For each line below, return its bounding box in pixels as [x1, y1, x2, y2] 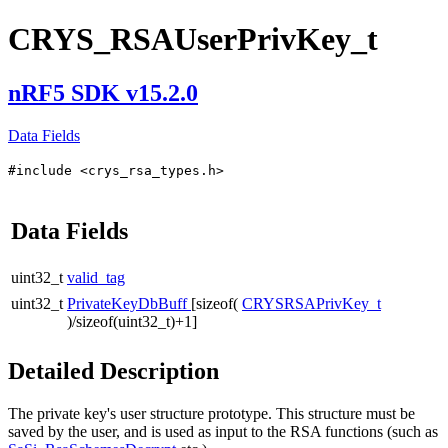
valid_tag [67, 268, 125, 286]
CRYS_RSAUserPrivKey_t [8, 21, 378, 58]
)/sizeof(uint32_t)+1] [67, 312, 197, 330]
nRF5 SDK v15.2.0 [8, 79, 198, 106]
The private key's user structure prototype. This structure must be [8, 404, 415, 422]
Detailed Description [8, 357, 219, 384]
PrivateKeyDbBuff [67, 294, 191, 312]
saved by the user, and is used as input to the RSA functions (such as [8, 422, 438, 440]
